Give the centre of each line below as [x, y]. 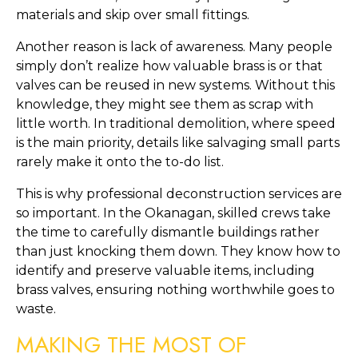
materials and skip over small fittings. [133, 15]
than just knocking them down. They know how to [178, 251]
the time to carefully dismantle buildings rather [168, 232]
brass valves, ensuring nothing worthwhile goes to [175, 290]
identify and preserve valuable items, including [165, 270]
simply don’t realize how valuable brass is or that [169, 66]
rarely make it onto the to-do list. [120, 162]
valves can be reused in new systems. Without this [175, 85]
